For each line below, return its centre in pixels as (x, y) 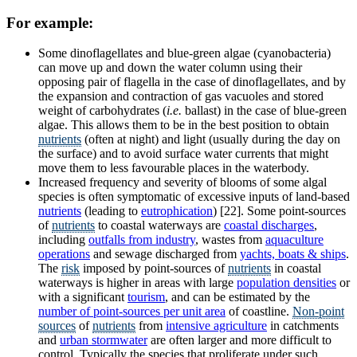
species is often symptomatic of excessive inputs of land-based (194, 197)
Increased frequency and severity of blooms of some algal (182, 182)
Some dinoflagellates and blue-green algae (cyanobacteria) (184, 53)
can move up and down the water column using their (170, 68)
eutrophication (177, 211)
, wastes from (230, 240)
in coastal (296, 269)
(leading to (111, 211)
